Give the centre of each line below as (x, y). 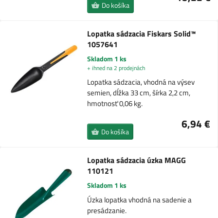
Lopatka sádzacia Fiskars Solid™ (141, 34)
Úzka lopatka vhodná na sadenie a (140, 200)
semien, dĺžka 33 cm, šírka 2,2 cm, (138, 93)
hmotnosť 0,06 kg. (115, 104)
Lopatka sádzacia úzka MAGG (137, 160)
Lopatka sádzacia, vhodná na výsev (141, 82)
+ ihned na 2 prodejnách (116, 68)
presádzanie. (107, 211)
